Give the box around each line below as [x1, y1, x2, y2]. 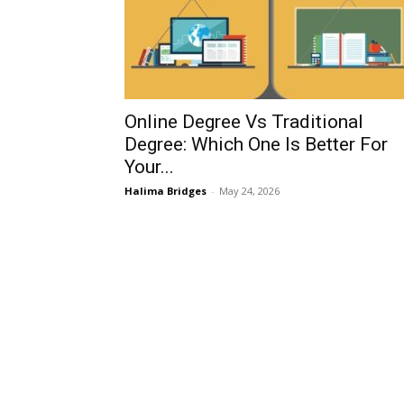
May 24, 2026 [219, 184, 280, 197]
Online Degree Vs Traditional [124, 111, 363, 133]
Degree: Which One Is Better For [124, 133, 388, 155]
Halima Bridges [124, 184, 207, 197]
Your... [124, 156, 174, 178]
